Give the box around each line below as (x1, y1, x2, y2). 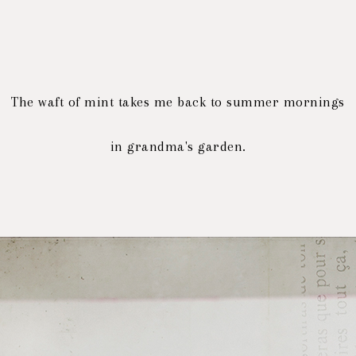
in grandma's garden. (110, 138, 246, 154)
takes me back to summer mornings (118, 94, 345, 110)
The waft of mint (11, 94, 118, 110)
